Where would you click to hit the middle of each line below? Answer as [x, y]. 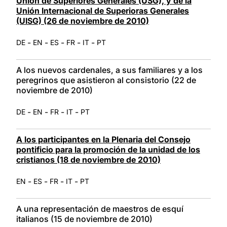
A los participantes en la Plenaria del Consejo [103, 139]
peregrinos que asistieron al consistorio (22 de [106, 80]
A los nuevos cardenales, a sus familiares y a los [109, 70]
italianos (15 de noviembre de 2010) [84, 219]
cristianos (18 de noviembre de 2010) [88, 159]
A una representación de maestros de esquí [100, 209]
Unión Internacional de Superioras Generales [103, 10]
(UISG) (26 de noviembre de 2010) [83, 21]
